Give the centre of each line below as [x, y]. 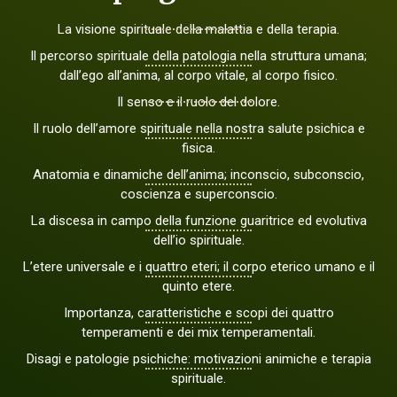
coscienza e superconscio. [198, 195]
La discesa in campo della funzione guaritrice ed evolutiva [198, 221]
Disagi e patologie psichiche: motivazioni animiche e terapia [198, 359]
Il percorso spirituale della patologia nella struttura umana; [198, 56]
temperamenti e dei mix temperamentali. [198, 333]
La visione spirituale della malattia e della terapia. [198, 30]
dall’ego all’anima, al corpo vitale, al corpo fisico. [198, 76]
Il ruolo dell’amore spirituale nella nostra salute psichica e [198, 129]
